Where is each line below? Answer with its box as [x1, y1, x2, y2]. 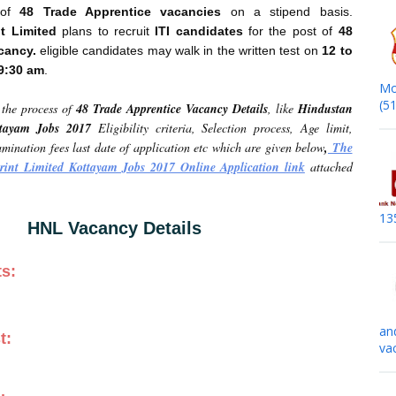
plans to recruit [56, 24, 156, 38]
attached [304, 158, 353, 175]
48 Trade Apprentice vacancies [19, 4, 222, 19]
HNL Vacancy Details [27, 218, 202, 238]
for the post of [242, 24, 339, 38]
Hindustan [297, 100, 353, 118]
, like [267, 100, 298, 117]
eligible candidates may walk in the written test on [35, 43, 323, 57]
